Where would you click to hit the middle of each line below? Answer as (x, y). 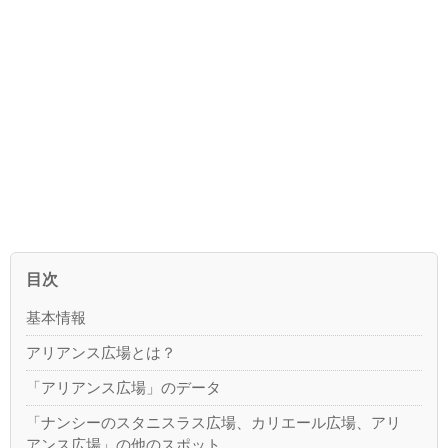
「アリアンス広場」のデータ (124, 387)
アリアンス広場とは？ (101, 352)
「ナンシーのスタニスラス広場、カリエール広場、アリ (214, 422)
